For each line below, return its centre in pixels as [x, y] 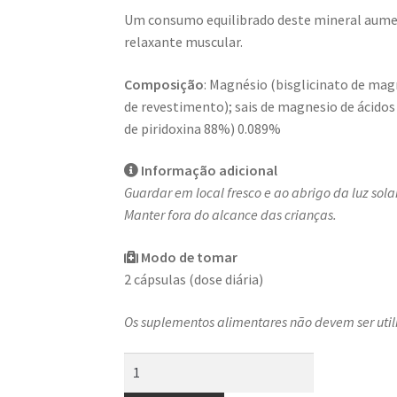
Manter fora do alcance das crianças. [231, 215]
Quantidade [159, 363]
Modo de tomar [188, 257]
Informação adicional [208, 171]
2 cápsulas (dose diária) [194, 280]
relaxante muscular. [184, 42]
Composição [164, 84]
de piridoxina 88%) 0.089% [203, 128]
